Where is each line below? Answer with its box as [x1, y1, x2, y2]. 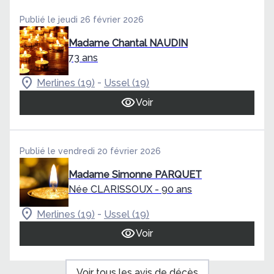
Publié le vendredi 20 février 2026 [20, 146, 161, 156]
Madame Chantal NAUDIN [68, 37, 188, 49]
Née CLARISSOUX [68, 183, 152, 195]
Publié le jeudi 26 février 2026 [20, 14, 144, 24]
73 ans [68, 51, 98, 64]
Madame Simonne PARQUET [68, 168, 202, 180]
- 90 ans [155, 183, 192, 195]
